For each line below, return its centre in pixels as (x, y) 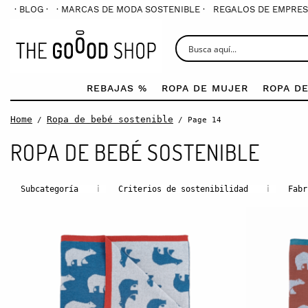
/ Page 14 (197, 119)
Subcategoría (49, 189)
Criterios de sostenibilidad (183, 189)
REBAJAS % (117, 88)
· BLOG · (31, 9)
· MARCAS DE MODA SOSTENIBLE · (131, 9)
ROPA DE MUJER (205, 88)
